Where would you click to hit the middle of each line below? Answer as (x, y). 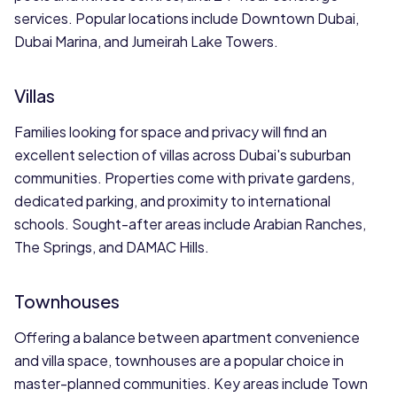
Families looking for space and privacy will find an (171, 132)
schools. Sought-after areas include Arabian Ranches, (190, 224)
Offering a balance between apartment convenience (187, 337)
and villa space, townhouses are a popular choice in (179, 360)
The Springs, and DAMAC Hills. (112, 247)
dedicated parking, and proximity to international (172, 201)
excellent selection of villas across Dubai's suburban (183, 155)
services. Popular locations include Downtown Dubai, (187, 18)
